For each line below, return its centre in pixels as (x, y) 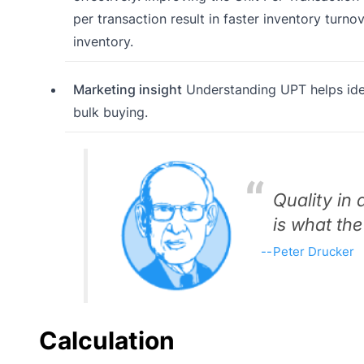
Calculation (107, 341)
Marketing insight (127, 90)
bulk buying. (110, 113)
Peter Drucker (313, 252)
